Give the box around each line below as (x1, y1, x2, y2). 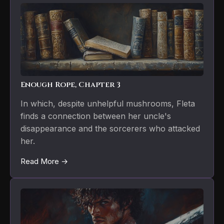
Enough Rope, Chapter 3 (20, 79, 120, 90)
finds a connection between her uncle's (20, 110, 171, 121)
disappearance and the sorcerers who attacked (20, 123, 200, 133)
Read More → (20, 156, 68, 166)
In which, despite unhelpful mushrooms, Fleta (20, 98, 195, 108)
